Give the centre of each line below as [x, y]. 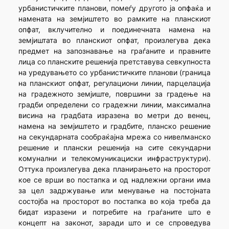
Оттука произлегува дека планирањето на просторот [114, 169]
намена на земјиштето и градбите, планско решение [114, 126]
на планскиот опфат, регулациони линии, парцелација [114, 83]
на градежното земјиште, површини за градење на [114, 94]
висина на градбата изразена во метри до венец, [114, 116]
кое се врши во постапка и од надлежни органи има [114, 180]
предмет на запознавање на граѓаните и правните [114, 51]
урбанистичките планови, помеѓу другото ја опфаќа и [114, 8]
